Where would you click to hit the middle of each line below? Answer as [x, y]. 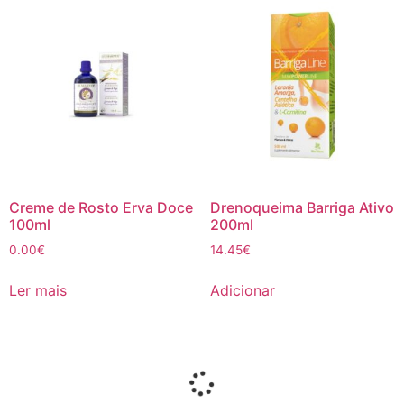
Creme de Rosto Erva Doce [101, 207]
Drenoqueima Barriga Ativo [302, 207]
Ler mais [38, 290]
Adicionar [242, 290]
